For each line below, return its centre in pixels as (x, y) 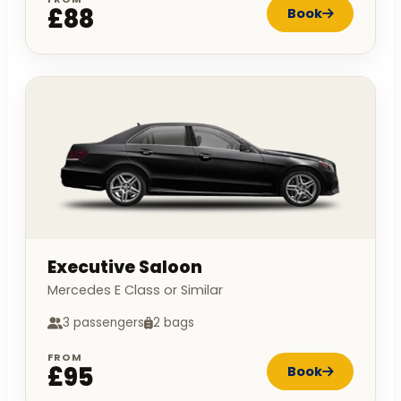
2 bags (174, 323)
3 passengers (103, 323)
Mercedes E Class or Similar (135, 290)
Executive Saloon (125, 268)
